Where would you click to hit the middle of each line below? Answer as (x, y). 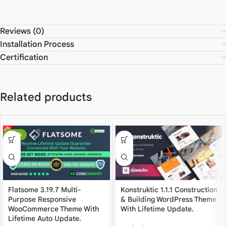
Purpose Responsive (42, 200)
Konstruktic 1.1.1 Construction (169, 190)
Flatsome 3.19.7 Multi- (45, 190)
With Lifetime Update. (157, 209)
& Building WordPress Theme (168, 200)
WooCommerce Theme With (53, 209)
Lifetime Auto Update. (45, 219)
